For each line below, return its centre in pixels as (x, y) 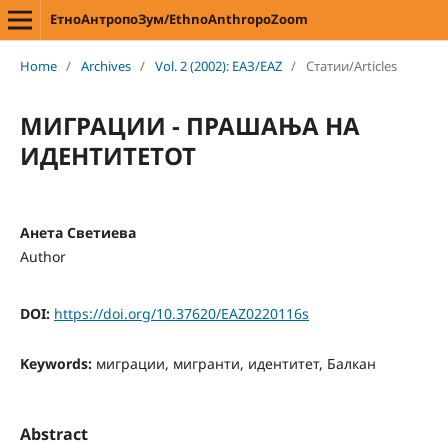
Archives (105, 65)
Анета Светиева (77, 232)
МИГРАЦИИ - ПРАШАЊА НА (189, 125)
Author (42, 256)
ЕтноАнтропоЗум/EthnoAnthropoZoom (178, 19)
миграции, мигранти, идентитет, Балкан (235, 363)
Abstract (53, 434)
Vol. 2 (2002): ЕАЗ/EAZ (218, 65)
